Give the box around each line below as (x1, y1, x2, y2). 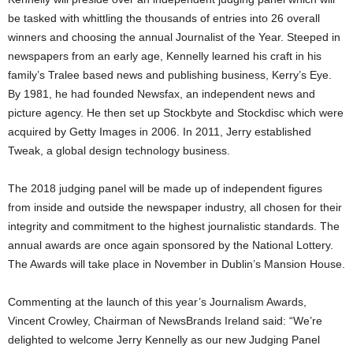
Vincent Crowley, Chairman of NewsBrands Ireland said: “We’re (8, 314, 322, 328)
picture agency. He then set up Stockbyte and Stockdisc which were (8, 106, 344, 120)
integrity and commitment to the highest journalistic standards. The (8, 220, 340, 233)
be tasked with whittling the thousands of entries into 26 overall (8, 12, 320, 25)
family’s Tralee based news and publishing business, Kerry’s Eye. (8, 69, 332, 82)
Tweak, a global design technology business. (8, 144, 230, 158)
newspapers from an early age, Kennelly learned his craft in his (8, 50, 321, 63)
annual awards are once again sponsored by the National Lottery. (8, 239, 333, 252)
